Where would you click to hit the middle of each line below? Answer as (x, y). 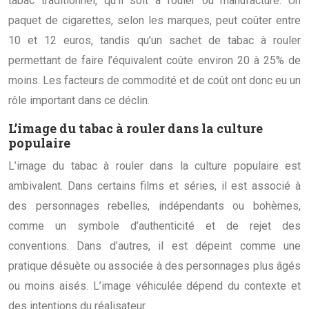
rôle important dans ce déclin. (79, 100)
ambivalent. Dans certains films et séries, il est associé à (154, 186)
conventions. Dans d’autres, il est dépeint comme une (154, 246)
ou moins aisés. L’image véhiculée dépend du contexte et (154, 286)
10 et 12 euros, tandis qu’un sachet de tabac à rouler (154, 40)
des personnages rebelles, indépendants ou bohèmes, (154, 206)
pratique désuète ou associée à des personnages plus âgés (154, 266)
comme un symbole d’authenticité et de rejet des (154, 226)
